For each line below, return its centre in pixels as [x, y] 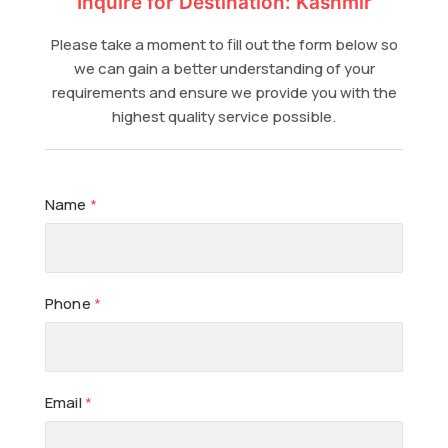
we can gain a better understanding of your [224, 68]
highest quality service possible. [224, 116]
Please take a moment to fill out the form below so [224, 44]
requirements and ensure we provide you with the [224, 92]
